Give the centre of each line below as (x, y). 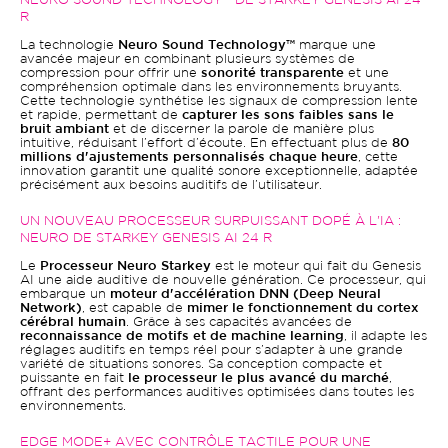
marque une (335, 45)
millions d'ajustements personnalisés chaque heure (189, 157)
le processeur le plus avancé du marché (258, 378)
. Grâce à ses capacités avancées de (239, 322)
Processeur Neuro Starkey (125, 266)
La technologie (69, 45)
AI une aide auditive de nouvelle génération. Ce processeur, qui (223, 280)
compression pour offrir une (110, 73)
